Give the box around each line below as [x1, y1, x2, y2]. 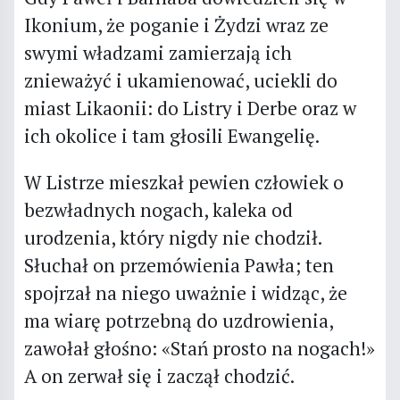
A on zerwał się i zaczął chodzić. [23, 362, 295, 388]
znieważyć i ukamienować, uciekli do [23, 67, 337, 93]
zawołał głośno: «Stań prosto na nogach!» [23, 335, 375, 361]
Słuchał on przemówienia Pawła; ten [23, 252, 334, 278]
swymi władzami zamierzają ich [23, 39, 292, 65]
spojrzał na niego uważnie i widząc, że [23, 279, 347, 305]
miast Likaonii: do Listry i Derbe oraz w [23, 95, 356, 121]
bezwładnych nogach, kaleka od [23, 196, 293, 222]
